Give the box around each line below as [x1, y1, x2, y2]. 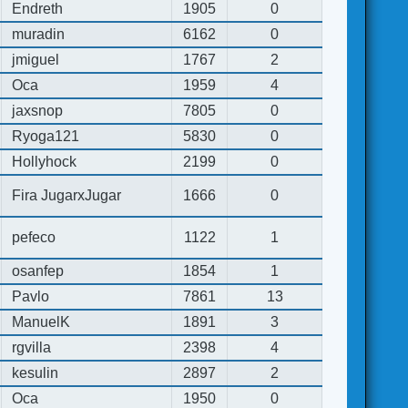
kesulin [12, 364, 59, 381]
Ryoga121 [12, 127, 80, 144]
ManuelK [12, 313, 71, 330]
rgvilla [12, 339, 52, 355]
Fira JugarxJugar [12, 187, 122, 203]
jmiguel [12, 51, 60, 67]
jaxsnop [12, 102, 64, 118]
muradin [12, 25, 66, 42]
